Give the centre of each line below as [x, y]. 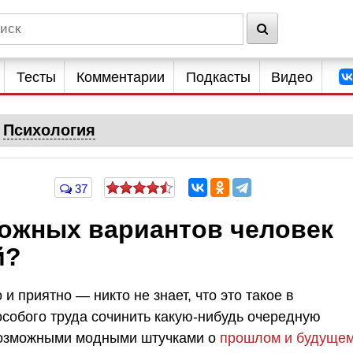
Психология [49, 130]
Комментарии [121, 77]
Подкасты [218, 77]
